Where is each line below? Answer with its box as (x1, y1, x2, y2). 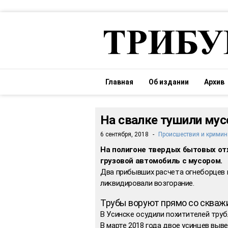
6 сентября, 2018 (100, 130, 149, 138)
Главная (105, 77, 133, 86)
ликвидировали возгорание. (100, 178, 194, 188)
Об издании (149, 77, 189, 86)
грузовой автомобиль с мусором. (100, 156, 222, 165)
